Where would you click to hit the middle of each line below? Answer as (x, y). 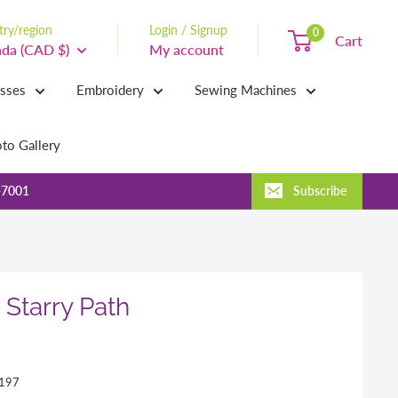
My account (187, 49)
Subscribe (320, 191)
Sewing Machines (246, 90)
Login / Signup (188, 29)
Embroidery (110, 90)
